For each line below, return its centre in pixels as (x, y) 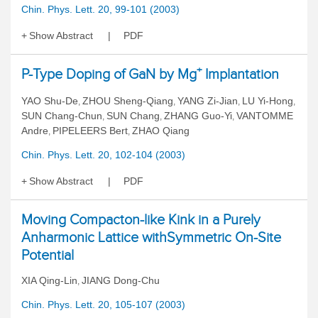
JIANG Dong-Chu (121, 280)
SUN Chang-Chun (62, 116)
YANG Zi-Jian (208, 101)
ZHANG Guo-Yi (198, 116)
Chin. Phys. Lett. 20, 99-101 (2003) (100, 9)
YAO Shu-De (50, 101)
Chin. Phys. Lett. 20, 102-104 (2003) (103, 155)
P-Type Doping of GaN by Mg (109, 74)
